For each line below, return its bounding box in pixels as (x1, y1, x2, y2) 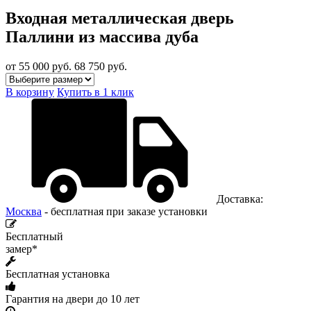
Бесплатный (6, 230, 63, 242)
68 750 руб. (74, 60, 127, 72)
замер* (6, 242, 37, 255)
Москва (6, 205, 42, 217)
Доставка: (214, 192, 263, 205)
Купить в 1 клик (57, 85, 134, 98)
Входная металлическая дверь (6, 8, 234, 27)
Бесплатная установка (6, 267, 110, 280)
